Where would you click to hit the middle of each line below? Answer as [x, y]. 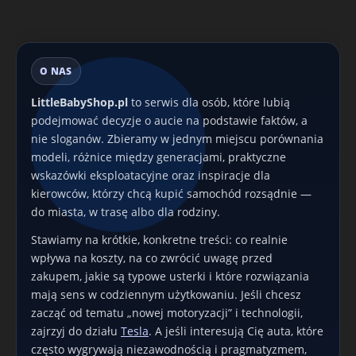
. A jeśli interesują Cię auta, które [236, 331]
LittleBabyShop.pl [79, 102]
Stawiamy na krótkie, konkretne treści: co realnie [159, 240]
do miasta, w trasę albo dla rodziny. [126, 212]
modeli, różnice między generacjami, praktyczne [159, 157]
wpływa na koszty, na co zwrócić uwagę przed [152, 258]
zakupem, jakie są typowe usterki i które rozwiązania [170, 276]
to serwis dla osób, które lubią [209, 102]
